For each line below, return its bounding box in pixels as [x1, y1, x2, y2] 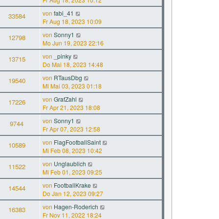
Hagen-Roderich [54, 202, 98, 211]
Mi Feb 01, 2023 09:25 [43, 168, 102, 176]
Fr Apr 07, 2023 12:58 [43, 125, 100, 133]
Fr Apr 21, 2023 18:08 [43, 103, 100, 111]
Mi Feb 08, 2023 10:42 [43, 146, 102, 154]
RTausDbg [54, 73, 82, 82]
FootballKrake [54, 181, 91, 189]
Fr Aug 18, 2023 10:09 [43, 17, 102, 25]
